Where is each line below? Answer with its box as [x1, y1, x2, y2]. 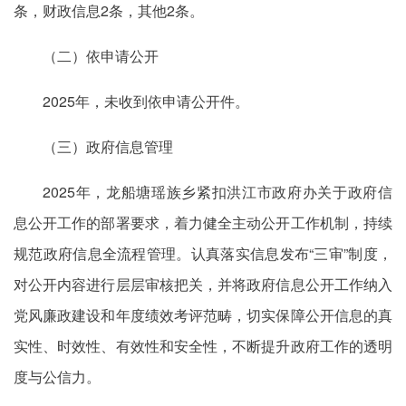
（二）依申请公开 [43, 45, 159, 66]
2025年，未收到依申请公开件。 [43, 91, 249, 111]
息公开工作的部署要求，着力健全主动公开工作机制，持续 [14, 212, 392, 233]
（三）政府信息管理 [43, 136, 173, 157]
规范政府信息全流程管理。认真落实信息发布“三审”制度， [14, 243, 392, 264]
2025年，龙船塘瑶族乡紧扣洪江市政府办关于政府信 [43, 181, 392, 202]
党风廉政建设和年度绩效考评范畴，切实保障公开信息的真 [14, 304, 392, 325]
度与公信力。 [14, 366, 101, 387]
